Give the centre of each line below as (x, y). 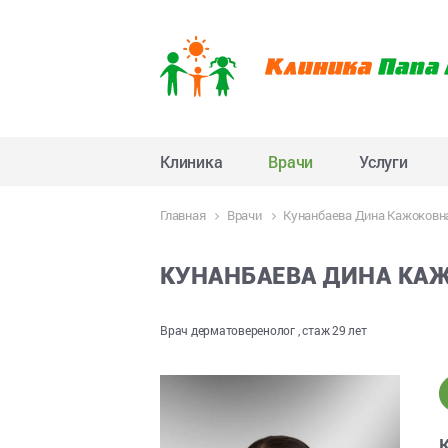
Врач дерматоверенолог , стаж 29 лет (263, 330)
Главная (183, 215)
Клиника (191, 161)
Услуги (383, 161)
